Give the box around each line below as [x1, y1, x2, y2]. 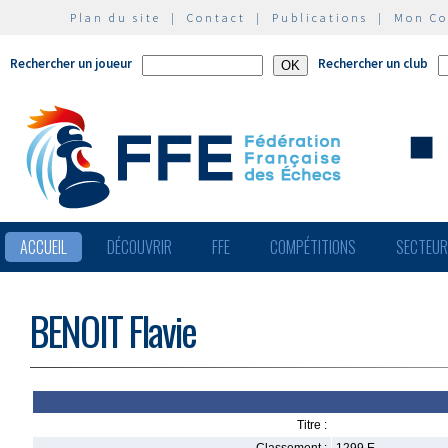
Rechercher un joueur [10, 55, 132, 72]
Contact [187, 10, 246, 25]
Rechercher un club [318, 55, 428, 72]
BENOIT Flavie [30, 302, 196, 359]
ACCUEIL [20, 235, 67, 259]
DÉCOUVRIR [107, 235, 172, 259]
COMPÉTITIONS [270, 235, 356, 259]
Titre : [297, 418, 327, 432]
